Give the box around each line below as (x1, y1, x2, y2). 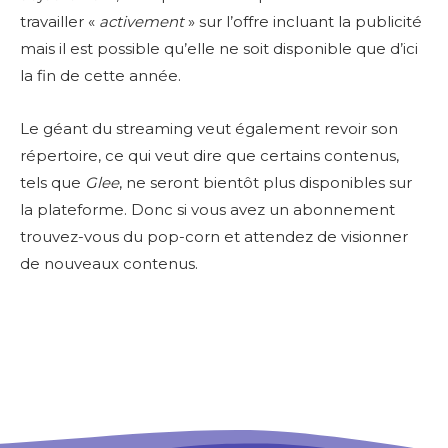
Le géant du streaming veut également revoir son (20, 119, 398, 138)
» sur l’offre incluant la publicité (184, 12, 422, 31)
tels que (20, 173, 85, 192)
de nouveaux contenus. (20, 254, 198, 273)
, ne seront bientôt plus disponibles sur (119, 173, 412, 192)
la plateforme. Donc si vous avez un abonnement (20, 200, 395, 219)
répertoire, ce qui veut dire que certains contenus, (20, 146, 399, 165)
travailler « (20, 12, 95, 31)
